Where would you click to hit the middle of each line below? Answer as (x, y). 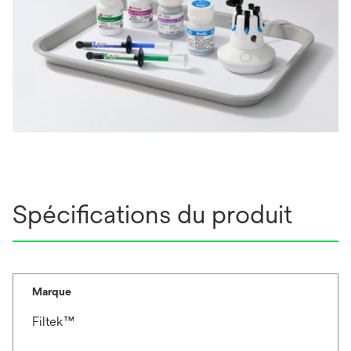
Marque (52, 291)
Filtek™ (53, 321)
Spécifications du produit (152, 214)
